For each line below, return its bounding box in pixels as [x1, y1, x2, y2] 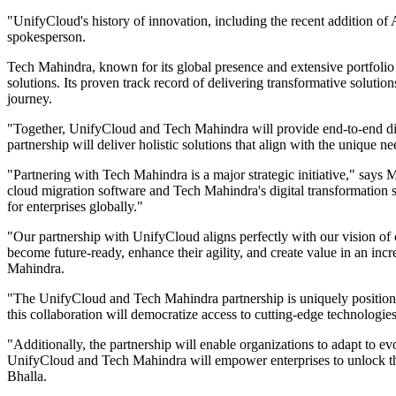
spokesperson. [7, 29, 86, 45]
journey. [7, 91, 52, 107]
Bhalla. [7, 369, 50, 385]
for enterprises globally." [7, 199, 143, 215]
